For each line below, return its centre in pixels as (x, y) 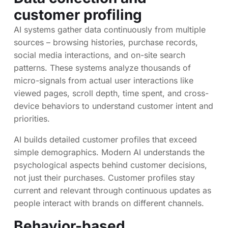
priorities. (32, 119)
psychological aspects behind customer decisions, (110, 165)
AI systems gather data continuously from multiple (110, 30)
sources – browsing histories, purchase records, (106, 42)
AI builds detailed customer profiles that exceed (105, 140)
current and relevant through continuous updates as (112, 191)
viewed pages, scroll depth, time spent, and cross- (111, 93)
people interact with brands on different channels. (109, 203)
